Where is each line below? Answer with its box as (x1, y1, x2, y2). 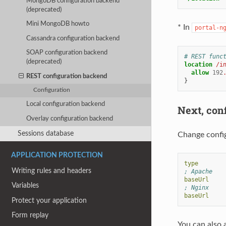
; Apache (184, 167, 212, 175)
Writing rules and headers (12, 166, 92, 175)
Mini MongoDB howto (26, 21, 90, 28)
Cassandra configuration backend (26, 35, 120, 42)
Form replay (12, 211, 49, 219)
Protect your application (12, 196, 87, 204)
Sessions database (17, 129, 74, 137)
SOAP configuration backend (26, 49, 108, 56)
